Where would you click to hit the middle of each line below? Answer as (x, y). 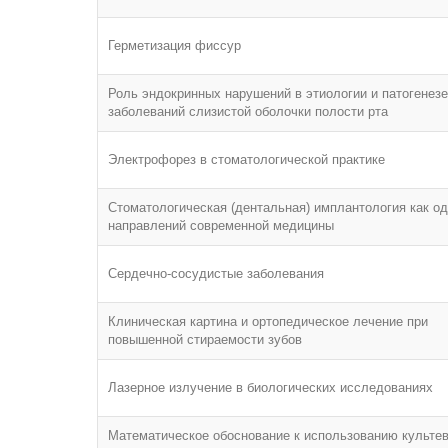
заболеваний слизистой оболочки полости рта (248, 111)
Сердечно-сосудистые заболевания (216, 273)
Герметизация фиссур (174, 45)
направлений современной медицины (221, 225)
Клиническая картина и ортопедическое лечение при (268, 321)
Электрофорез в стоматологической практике (246, 159)
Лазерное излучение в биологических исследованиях (270, 387)
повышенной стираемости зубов (205, 339)
